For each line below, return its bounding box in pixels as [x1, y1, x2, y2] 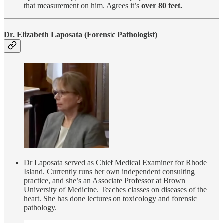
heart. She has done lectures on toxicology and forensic [24, 194, 197, 203]
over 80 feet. [141, 1, 182, 10]
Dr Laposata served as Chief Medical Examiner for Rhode [24, 158, 207, 167]
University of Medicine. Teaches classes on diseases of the [24, 185, 207, 194]
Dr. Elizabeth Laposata [4, 30, 82, 39]
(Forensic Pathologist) [82, 30, 157, 39]
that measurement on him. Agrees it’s [24, 1, 141, 10]
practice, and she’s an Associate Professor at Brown [24, 176, 185, 185]
